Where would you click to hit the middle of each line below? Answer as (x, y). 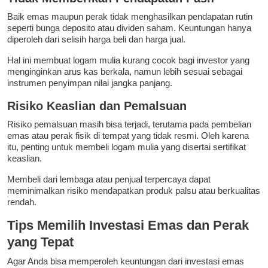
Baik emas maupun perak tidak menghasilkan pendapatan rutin (130, 17)
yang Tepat (40, 242)
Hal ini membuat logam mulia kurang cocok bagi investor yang (128, 60)
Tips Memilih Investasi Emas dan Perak (128, 226)
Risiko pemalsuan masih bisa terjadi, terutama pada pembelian (129, 124)
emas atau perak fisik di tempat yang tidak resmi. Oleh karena (128, 136)
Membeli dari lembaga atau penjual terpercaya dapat (109, 179)
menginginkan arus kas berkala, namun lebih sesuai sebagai (125, 72)
